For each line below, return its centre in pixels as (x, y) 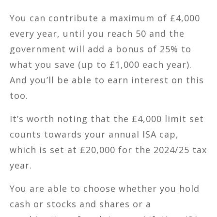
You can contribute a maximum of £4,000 (105, 18)
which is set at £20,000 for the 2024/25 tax (108, 149)
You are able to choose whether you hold (105, 188)
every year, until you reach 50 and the (97, 33)
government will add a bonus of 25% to (101, 49)
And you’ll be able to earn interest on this (107, 80)
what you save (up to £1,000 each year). (101, 64)
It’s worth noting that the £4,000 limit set (107, 118)
